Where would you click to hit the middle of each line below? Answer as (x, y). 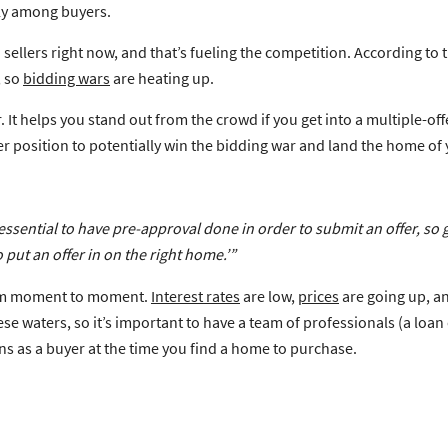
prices (318, 295)
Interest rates (195, 295)
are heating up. (162, 77)
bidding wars (66, 77)
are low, (269, 295)
